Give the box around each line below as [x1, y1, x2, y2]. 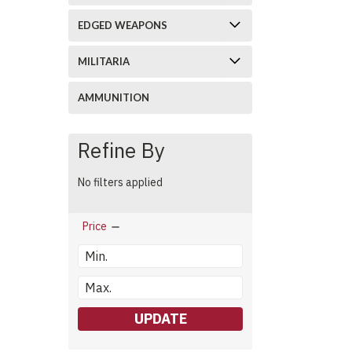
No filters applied [78, 174, 163, 189]
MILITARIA [78, 55, 130, 68]
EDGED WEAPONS [78, 19, 167, 31]
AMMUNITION [78, 91, 149, 104]
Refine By [78, 137, 166, 163]
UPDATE [134, 309, 187, 328]
